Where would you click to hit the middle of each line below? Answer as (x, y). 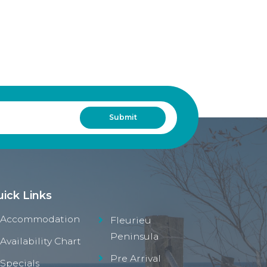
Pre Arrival (136, 258)
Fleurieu (131, 220)
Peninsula (134, 236)
